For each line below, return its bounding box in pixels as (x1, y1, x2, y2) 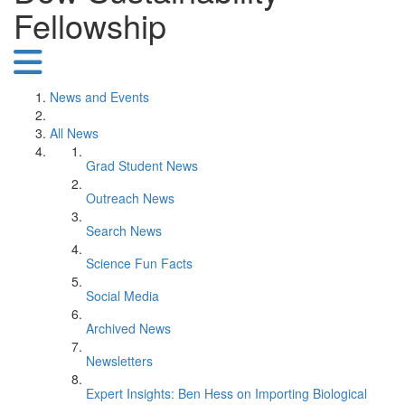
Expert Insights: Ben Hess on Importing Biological (86, 384, 367, 402)
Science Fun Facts (86, 254, 193, 272)
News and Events (50, 88, 149, 106)
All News (50, 124, 99, 142)
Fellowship (14, 2, 166, 48)
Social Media (86, 287, 159, 305)
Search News (86, 221, 162, 240)
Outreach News (86, 189, 174, 207)
